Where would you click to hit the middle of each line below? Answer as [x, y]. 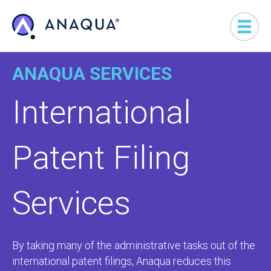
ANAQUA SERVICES [92, 73]
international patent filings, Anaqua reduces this [122, 261]
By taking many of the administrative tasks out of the [134, 245]
